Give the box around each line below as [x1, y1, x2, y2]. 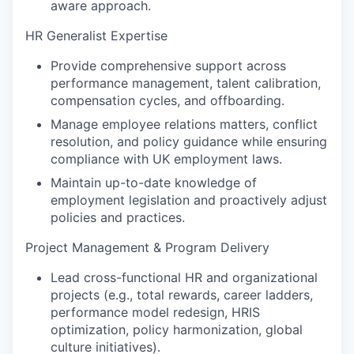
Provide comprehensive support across [51, 58, 286, 73]
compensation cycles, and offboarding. [51, 92, 284, 108]
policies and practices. [51, 209, 185, 225]
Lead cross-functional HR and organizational [51, 269, 318, 285]
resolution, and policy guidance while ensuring [51, 134, 327, 149]
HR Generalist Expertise [25, 28, 168, 43]
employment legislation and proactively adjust [51, 192, 327, 208]
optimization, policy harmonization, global [51, 322, 303, 337]
